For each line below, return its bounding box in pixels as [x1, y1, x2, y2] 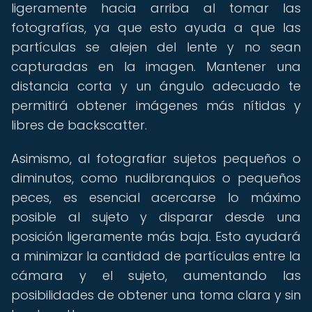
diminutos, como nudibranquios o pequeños [11, 169, 301, 187]
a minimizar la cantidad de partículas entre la [11, 247, 301, 265]
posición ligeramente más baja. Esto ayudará [11, 228, 301, 245]
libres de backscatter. [11, 116, 147, 134]
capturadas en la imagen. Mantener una [11, 58, 301, 75]
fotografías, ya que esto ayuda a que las [11, 19, 301, 36]
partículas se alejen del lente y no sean [11, 38, 301, 56]
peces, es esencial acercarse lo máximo [11, 189, 301, 206]
